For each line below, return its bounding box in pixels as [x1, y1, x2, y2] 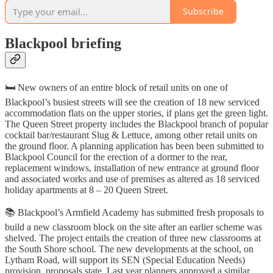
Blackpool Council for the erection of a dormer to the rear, [5, 152, 227, 163]
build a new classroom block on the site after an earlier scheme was [5, 222, 262, 233]
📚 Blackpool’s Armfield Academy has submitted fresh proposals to [5, 207, 264, 218]
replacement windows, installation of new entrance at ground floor [5, 163, 259, 174]
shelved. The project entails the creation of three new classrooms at [5, 233, 261, 244]
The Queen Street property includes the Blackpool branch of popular [5, 119, 268, 130]
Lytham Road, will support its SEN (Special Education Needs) [5, 255, 245, 266]
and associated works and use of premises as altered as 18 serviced [5, 174, 260, 185]
